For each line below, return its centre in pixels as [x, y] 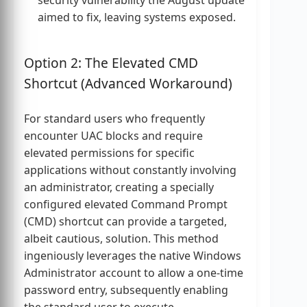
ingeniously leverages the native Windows [133, 255]
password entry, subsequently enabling [126, 290]
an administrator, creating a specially [119, 187]
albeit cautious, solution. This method [121, 238]
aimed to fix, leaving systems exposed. [137, 17]
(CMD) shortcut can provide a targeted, [125, 221]
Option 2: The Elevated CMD [111, 62]
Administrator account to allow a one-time [134, 272]
